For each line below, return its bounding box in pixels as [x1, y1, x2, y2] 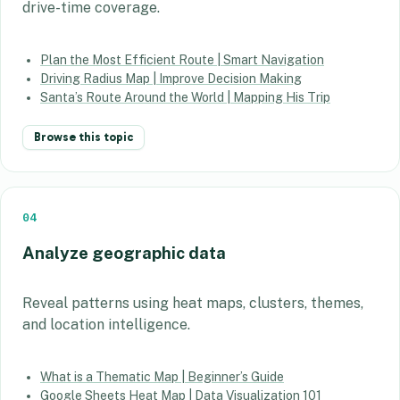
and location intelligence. [22, 316, 190, 334]
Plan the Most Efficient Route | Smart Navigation [40, 53, 324, 68]
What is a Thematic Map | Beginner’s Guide [40, 370, 284, 385]
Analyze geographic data [22, 243, 226, 263]
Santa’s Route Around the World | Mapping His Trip [40, 90, 330, 105]
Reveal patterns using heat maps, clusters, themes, [22, 295, 363, 312]
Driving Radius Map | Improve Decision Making [40, 71, 302, 87]
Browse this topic [34, 130, 133, 145]
